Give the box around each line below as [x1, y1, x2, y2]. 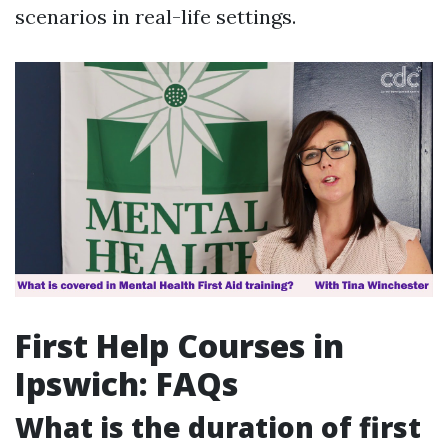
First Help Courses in [15, 324, 344, 368]
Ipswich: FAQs [15, 362, 238, 406]
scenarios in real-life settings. [15, 4, 296, 29]
